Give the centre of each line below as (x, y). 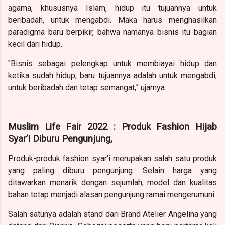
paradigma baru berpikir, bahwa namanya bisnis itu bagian (113, 32)
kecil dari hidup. (35, 44)
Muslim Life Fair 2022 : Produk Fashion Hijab (113, 126)
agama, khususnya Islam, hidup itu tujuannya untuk (113, 8)
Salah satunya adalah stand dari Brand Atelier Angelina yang (113, 214)
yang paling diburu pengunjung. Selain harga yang (113, 170)
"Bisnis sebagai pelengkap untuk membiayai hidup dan (113, 63)
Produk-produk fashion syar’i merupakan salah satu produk (113, 158)
